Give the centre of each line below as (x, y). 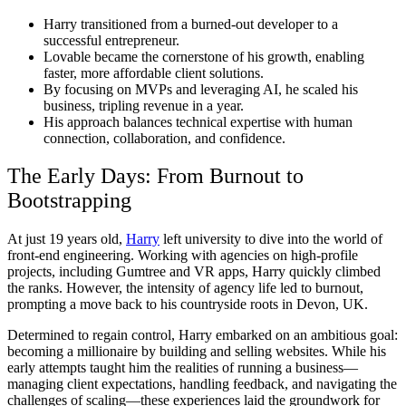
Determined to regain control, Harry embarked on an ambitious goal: (203, 335)
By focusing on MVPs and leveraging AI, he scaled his (201, 89)
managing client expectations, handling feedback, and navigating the (202, 384)
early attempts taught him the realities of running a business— (183, 368)
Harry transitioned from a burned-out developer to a (191, 24)
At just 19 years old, (67, 239)
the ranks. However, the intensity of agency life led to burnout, (185, 288)
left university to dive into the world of (271, 239)
